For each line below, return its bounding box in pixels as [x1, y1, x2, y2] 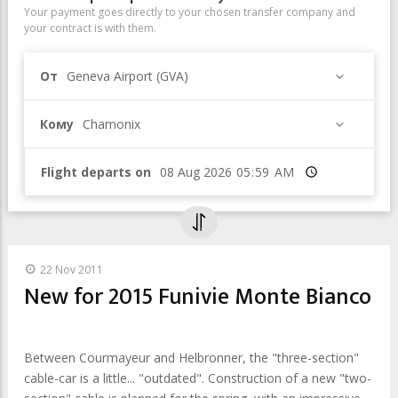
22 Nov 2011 [40, 262, 103, 277]
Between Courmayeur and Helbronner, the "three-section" [24, 349, 359, 366]
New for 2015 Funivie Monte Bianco [24, 278, 371, 316]
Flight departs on [41, 163, 151, 180]
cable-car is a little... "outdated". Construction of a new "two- [24, 370, 371, 386]
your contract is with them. [24, 20, 156, 36]
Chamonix [83, 115, 140, 132]
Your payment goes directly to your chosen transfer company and [24, 4, 355, 20]
